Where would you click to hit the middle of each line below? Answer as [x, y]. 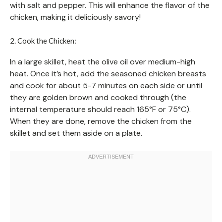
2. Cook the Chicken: [43, 40]
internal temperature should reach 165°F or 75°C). [100, 109]
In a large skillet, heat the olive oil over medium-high [103, 61]
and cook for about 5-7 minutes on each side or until [106, 85]
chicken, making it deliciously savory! [75, 17]
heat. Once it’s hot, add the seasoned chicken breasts [108, 73]
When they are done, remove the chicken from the [101, 121]
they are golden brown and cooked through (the [98, 97]
